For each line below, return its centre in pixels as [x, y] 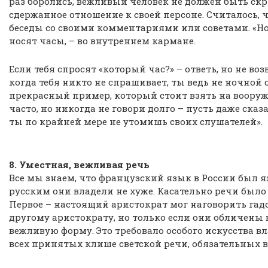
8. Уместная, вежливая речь [79, 165]
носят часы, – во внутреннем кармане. [102, 41]
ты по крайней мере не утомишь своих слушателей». [136, 121]
